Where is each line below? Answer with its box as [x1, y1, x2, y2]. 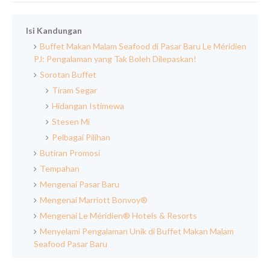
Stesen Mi [52, 116, 90, 127]
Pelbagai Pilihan [52, 132, 110, 143]
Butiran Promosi [40, 148, 100, 159]
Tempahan [40, 163, 80, 174]
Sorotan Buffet [40, 69, 98, 80]
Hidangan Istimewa [52, 101, 126, 111]
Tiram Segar [52, 85, 97, 96]
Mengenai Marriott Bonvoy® [40, 195, 148, 206]
